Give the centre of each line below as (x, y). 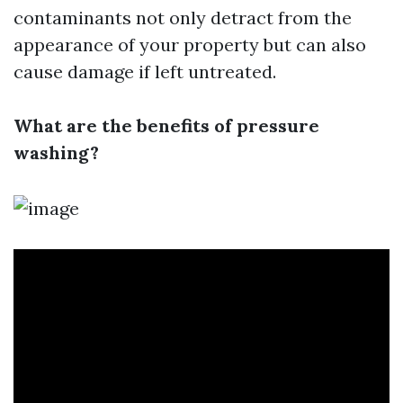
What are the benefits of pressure (166, 125)
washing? (56, 152)
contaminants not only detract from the (183, 18)
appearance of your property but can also (190, 45)
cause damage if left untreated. (145, 72)
